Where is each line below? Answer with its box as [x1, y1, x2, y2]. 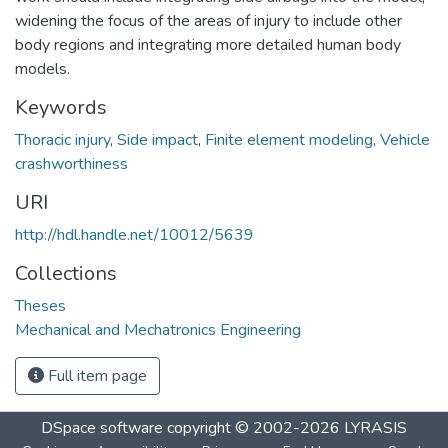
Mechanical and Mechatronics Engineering [15, 318, 301, 341]
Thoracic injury [15, 128, 110, 151]
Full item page [44, 364, 147, 387]
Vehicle [380, 128, 430, 151]
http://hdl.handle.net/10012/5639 [15, 223, 254, 246]
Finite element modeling [205, 128, 373, 151]
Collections [15, 259, 117, 287]
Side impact [117, 128, 198, 151]
